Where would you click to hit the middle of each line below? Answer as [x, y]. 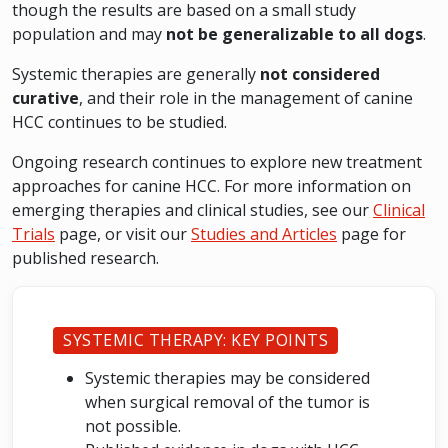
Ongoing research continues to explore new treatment [217, 162]
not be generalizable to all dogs [294, 34]
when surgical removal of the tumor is [227, 402]
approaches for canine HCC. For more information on [211, 186]
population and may [89, 34]
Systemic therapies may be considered [227, 378]
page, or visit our [123, 234]
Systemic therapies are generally [136, 74]
